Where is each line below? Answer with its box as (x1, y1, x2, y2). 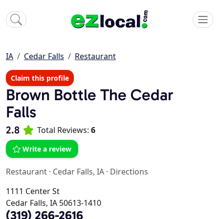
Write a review (22, 144, 71, 154)
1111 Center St (6, 186, 60, 197)
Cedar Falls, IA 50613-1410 (6, 197, 101, 209)
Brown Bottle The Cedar (6, 85, 174, 105)
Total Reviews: (37, 125, 91, 136)
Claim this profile (11, 73, 69, 83)
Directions (110, 166, 148, 177)
